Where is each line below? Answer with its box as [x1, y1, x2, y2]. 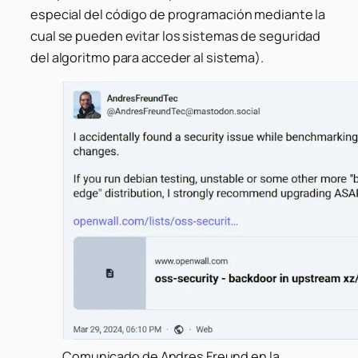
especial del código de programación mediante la [30, 5, 326, 23]
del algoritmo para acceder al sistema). [30, 48, 265, 66]
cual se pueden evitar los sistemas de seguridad [30, 26, 321, 45]
